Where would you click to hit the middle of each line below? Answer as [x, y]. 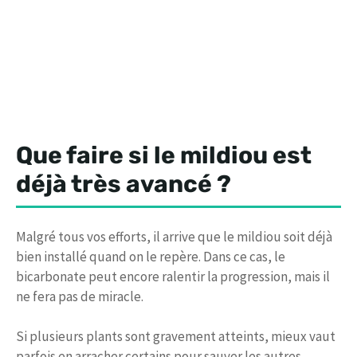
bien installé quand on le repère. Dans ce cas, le [151, 256]
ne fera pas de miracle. [80, 296]
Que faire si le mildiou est [164, 155]
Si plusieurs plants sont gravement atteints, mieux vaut [176, 337]
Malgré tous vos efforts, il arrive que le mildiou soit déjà [174, 236]
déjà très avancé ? [124, 184]
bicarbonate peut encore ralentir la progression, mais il [173, 276]
